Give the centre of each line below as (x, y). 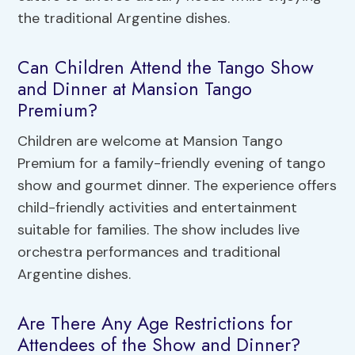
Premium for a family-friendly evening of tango (172, 164)
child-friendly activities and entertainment (158, 208)
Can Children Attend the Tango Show (166, 67)
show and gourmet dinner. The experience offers (177, 186)
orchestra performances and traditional (149, 252)
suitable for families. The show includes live (159, 230)
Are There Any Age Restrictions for (155, 323)
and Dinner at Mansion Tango (135, 88)
